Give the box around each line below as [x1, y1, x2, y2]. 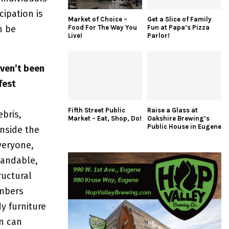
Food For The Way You [68, 23, 137, 31]
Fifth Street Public [68, 106, 125, 114]
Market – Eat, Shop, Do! [68, 114, 142, 123]
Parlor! [147, 31, 170, 39]
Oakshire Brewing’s [147, 114, 210, 123]
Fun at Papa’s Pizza [147, 23, 210, 31]
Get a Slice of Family [147, 15, 212, 23]
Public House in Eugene [147, 123, 221, 131]
